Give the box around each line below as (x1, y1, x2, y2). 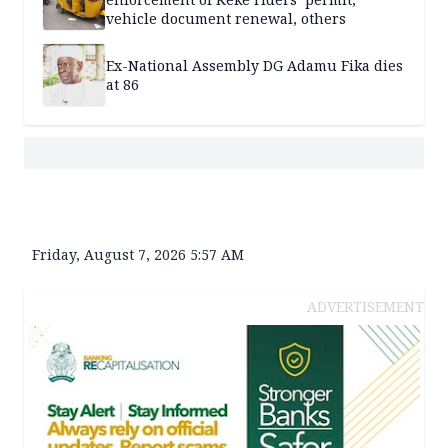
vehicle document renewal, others (106, 8, 346, 28)
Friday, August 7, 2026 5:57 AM (32, 245, 244, 265)
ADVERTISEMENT (307, 297, 424, 317)
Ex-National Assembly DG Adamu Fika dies (106, 56, 403, 76)
